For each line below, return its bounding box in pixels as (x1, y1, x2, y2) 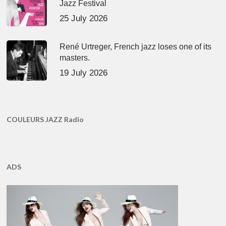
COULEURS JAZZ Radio (7, 115, 84, 124)
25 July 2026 (60, 14, 108, 24)
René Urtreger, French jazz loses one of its (60, 42, 212, 51)
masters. (60, 53, 90, 63)
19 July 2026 (60, 68, 108, 78)
